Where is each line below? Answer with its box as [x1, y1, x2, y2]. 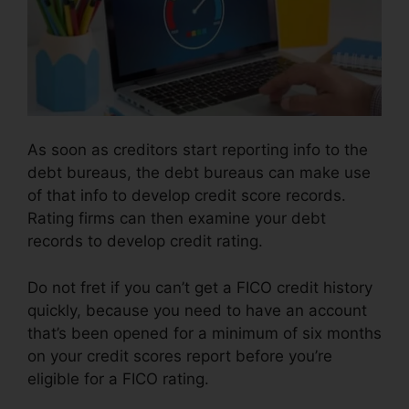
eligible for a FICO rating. [27, 369, 209, 388]
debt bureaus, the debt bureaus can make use [27, 163, 371, 183]
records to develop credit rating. [27, 232, 263, 251]
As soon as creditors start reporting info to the [27, 141, 368, 160]
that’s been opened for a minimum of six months [27, 323, 382, 342]
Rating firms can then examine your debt [27, 209, 326, 228]
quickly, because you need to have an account [27, 300, 367, 320]
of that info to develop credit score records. [27, 186, 346, 205]
